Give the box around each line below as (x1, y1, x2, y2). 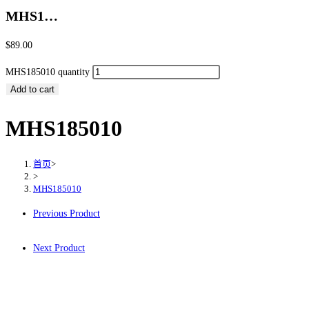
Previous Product (33, 208, 100, 219)
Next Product (33, 243, 85, 254)
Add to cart (10, 84, 54, 95)
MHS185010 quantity (6, 67, 90, 78)
